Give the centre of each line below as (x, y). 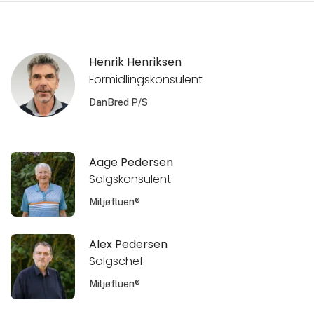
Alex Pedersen (129, 244)
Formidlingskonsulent (146, 80)
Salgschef (117, 261)
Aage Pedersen (131, 162)
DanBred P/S (119, 103)
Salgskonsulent (130, 179)
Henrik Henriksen (136, 62)
